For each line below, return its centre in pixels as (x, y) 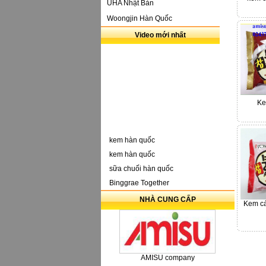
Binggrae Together (139, 183)
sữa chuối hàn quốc (141, 169)
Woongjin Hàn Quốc (139, 18)
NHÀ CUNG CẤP (167, 199)
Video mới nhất (160, 35)
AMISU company (167, 257)
